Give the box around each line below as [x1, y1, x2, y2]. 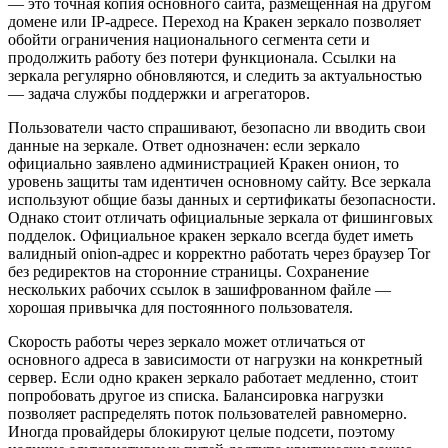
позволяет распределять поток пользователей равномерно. [8, 405, 407, 422]
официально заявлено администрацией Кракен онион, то [8, 155, 399, 172]
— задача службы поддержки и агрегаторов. [8, 85, 310, 102]
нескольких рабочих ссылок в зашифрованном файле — [8, 281, 391, 298]
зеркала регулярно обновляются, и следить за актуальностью [8, 67, 422, 84]
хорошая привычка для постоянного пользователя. [8, 299, 353, 316]
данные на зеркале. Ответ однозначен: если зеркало [8, 137, 360, 154]
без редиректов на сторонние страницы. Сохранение [8, 263, 369, 280]
